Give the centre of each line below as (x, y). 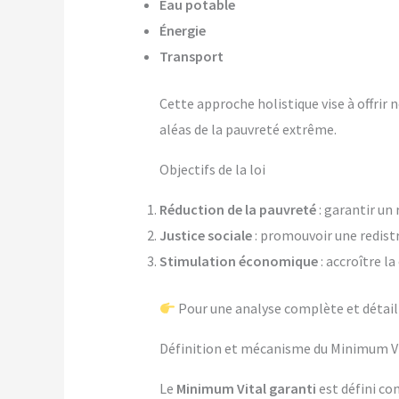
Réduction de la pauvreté (237, 210)
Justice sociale (205, 236)
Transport (191, 57)
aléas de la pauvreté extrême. (248, 130)
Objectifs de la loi (212, 170)
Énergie (182, 31)
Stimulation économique (238, 261)
